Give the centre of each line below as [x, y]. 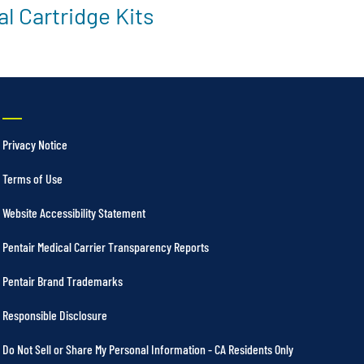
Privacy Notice [35, 144]
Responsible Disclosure [55, 314]
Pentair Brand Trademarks [63, 280]
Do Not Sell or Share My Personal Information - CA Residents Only [148, 349]
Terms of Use [32, 178]
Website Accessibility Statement [74, 212]
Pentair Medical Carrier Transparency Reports [106, 246]
